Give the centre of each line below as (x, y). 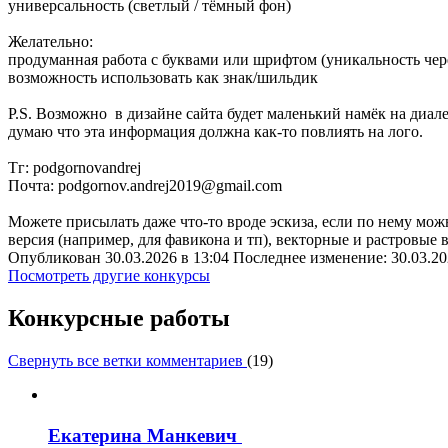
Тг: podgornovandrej (74, 168)
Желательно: (50, 42)
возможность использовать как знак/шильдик (163, 78)
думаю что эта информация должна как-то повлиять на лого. (215, 132)
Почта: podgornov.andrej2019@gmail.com (145, 186)
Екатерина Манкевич (145, 435)
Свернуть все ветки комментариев (127, 360)
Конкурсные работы (119, 317)
